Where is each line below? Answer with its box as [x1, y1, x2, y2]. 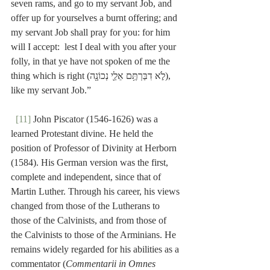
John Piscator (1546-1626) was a [31, 114, 160, 125]
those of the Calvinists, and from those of [11, 215, 169, 226]
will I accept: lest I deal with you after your [11, 42, 178, 52]
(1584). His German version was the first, [11, 157, 171, 168]
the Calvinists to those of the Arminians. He [11, 230, 178, 240]
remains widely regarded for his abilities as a [11, 244, 181, 255]
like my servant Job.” [11, 85, 91, 96]
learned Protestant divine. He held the [11, 128, 155, 139]
